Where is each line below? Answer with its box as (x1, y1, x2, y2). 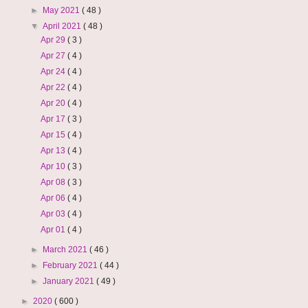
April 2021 (43, 21, 84, 31)
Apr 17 (40, 114, 67, 124)
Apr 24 (40, 67, 67, 76)
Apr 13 (40, 146, 67, 155)
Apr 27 (40, 51, 67, 60)
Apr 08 (40, 177, 67, 187)
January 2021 (43, 276, 97, 286)
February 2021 (43, 261, 100, 270)
